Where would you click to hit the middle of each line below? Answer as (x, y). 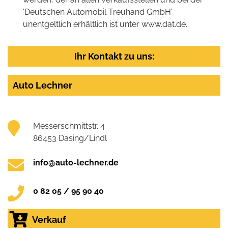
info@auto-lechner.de (76, 162)
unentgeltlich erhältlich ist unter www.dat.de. (105, 24)
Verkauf (49, 219)
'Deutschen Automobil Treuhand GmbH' (98, 12)
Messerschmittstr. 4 (69, 126)
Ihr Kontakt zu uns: (114, 56)
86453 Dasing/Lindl (70, 138)
